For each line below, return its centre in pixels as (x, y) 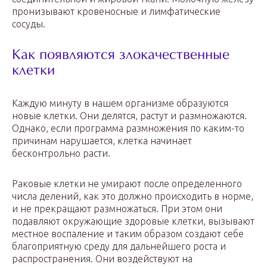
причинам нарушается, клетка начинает (102, 141)
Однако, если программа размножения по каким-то (128, 128)
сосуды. (29, 24)
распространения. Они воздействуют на (102, 259)
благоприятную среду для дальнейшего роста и (119, 246)
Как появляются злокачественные (121, 56)
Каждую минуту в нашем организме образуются (120, 103)
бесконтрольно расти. (61, 153)
